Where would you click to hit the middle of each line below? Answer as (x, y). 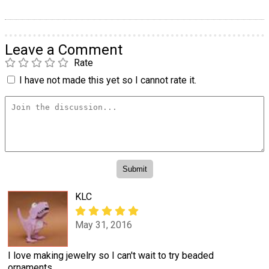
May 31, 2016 (104, 225)
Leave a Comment (64, 50)
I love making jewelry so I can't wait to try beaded (111, 255)
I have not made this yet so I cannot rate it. (108, 80)
